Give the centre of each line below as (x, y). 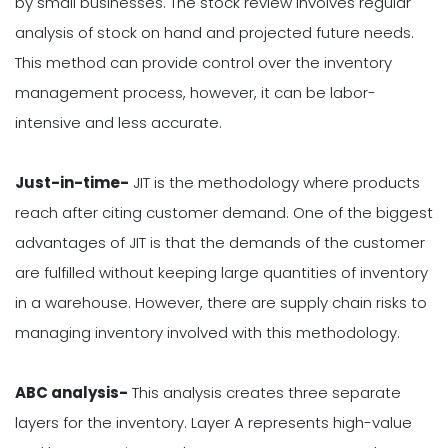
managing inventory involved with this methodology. (207, 332)
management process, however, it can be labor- (195, 92)
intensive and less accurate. (118, 122)
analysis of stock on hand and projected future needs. (214, 32)
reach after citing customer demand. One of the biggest (224, 212)
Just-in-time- (72, 182)
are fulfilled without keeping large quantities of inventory (221, 272)
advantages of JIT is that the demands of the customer (220, 242)
